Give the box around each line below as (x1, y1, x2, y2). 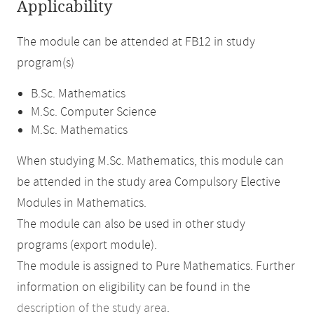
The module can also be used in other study (17, 216, 245, 233)
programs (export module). (17, 237, 157, 254)
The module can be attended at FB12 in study (17, 34, 255, 50)
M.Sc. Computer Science (31, 104, 156, 121)
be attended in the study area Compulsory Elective (17, 174, 280, 191)
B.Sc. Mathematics (31, 86, 125, 102)
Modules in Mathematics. (17, 195, 146, 212)
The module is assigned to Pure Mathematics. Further (17, 258, 295, 275)
